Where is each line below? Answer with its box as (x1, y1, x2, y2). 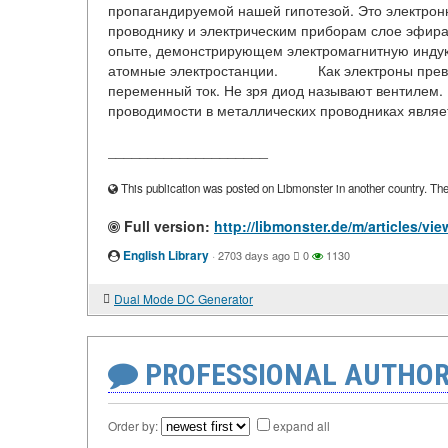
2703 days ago (218, 247, 290, 264)
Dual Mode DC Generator (114, 290, 253, 308)
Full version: (120, 216, 210, 237)
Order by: (108, 417, 161, 435)
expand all (273, 417, 330, 435)
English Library (123, 246, 209, 265)
